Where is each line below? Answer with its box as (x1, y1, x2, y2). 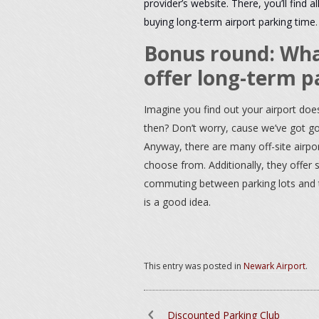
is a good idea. (144, 195, 211, 209)
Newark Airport (244, 260, 305, 272)
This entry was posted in (144, 260, 244, 272)
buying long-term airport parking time (144, 15, 315, 28)
